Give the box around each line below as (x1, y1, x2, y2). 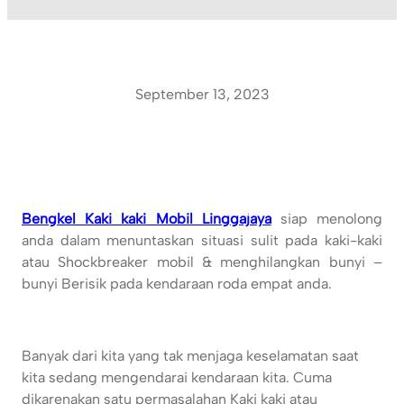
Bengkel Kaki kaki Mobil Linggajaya (22, 210, 271, 228)
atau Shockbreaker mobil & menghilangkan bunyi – (22, 253, 382, 271)
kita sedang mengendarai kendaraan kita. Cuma (22, 369, 332, 387)
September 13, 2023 (134, 85, 270, 103)
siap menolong (271, 210, 383, 228)
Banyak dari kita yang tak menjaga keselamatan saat (22, 347, 359, 365)
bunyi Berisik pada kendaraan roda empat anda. (22, 275, 332, 293)
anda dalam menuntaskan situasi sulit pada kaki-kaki (22, 232, 382, 250)
